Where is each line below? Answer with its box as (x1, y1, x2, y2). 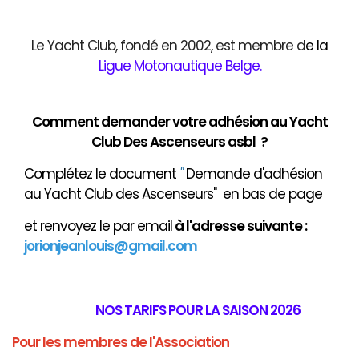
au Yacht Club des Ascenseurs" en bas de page (24, 184, 322, 204)
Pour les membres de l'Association (12, 332, 229, 352)
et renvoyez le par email (24, 216, 172, 236)
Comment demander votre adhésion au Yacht (31, 111, 328, 131)
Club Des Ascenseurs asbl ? (91, 131, 268, 151)
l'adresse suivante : (184, 216, 307, 236)
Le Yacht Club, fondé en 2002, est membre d (31, 35, 305, 55)
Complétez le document (24, 163, 176, 184)
